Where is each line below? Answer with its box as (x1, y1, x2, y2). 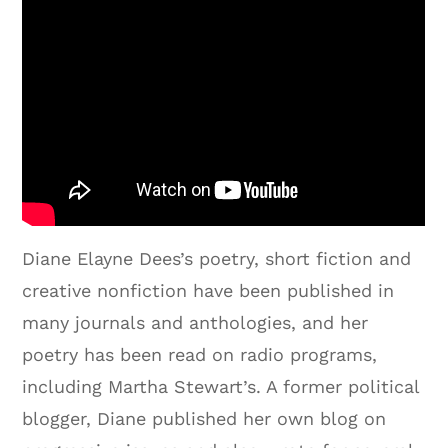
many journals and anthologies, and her (22, 312, 369, 334)
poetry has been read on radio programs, (22, 344, 378, 366)
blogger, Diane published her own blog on (22, 408, 387, 430)
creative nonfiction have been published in (22, 280, 395, 302)
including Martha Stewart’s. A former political (22, 376, 420, 398)
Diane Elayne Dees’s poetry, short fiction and (22, 248, 412, 270)
